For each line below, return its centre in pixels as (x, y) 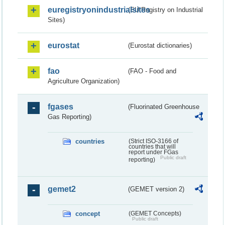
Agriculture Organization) (84, 81)
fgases (61, 106)
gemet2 (62, 189)
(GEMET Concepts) (155, 213)
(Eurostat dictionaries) (160, 45)
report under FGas (153, 152)
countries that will (152, 146)
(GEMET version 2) (156, 189)
